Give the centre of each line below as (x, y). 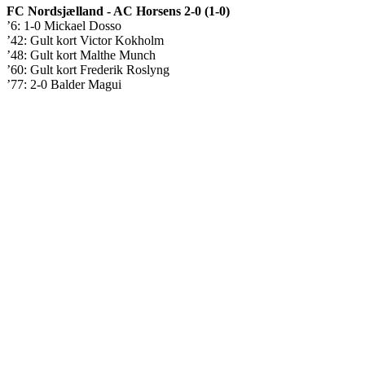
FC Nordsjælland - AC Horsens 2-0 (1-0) (118, 11)
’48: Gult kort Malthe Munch (81, 55)
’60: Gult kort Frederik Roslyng (88, 70)
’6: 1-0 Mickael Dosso (64, 26)
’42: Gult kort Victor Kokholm (85, 41)
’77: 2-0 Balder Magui (64, 85)
